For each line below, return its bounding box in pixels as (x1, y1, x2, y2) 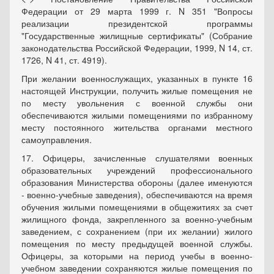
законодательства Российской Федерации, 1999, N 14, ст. (21, 42, 253, 54)
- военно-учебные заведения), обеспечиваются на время (21, 188, 253, 201)
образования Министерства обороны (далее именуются (21, 176, 253, 188)
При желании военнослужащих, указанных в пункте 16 (21, 72, 253, 84)
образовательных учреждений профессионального (21, 164, 253, 176)
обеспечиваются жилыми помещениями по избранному (21, 109, 253, 121)
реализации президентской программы (21, 17, 253, 29)
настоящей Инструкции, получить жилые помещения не (21, 84, 253, 97)
